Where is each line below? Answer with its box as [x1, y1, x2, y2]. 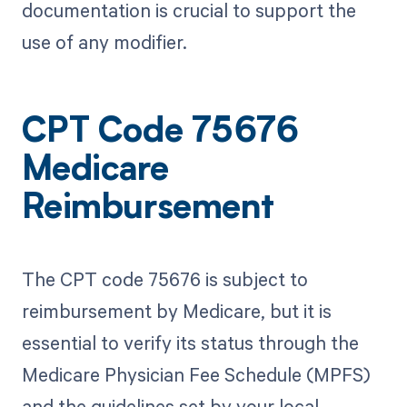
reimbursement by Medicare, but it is [21, 298, 332, 323]
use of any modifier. [21, 28, 187, 55]
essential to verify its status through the [21, 330, 359, 355]
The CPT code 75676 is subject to [21, 266, 308, 292]
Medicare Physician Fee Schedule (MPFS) [21, 362, 371, 387]
